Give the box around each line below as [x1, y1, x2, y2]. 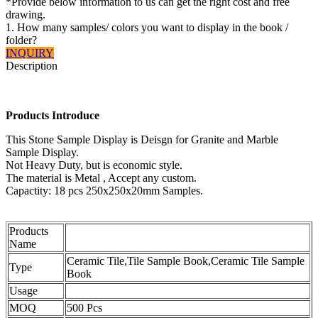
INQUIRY [6, 47, 54, 60]
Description [6, 60, 57, 72]
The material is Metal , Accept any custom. [6, 172, 197, 185]
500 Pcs [67, 302, 102, 314]
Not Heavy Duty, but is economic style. [6, 159, 185, 172]
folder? [6, 34, 37, 47]
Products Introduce [6, 109, 99, 122]
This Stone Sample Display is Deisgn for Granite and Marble [6, 133, 278, 146]
